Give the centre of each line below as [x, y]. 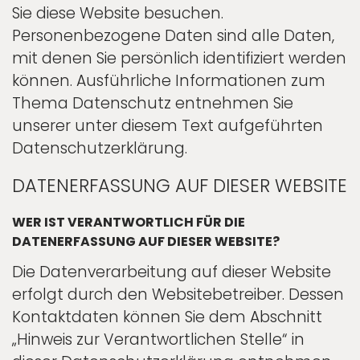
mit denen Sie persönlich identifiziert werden [179, 58]
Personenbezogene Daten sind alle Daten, [173, 35]
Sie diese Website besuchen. [118, 13]
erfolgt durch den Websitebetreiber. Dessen [178, 294]
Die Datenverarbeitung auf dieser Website [172, 272]
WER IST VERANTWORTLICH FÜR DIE [129, 222]
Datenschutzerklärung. [100, 148]
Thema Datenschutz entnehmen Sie [153, 103]
